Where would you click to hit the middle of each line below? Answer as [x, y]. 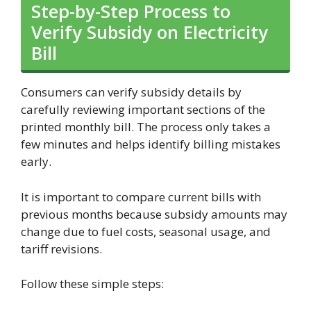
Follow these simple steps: [92, 284]
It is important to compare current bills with [141, 196]
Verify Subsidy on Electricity [150, 32]
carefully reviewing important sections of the [143, 110]
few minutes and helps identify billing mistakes [151, 144]
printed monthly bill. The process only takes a [146, 127]
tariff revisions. [61, 249]
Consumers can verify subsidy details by [131, 92]
